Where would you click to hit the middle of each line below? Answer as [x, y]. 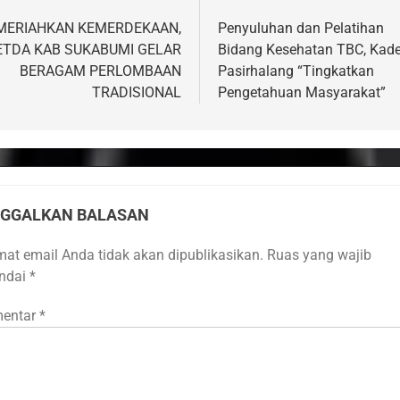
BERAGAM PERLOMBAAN [100, 71]
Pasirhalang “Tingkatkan [296, 71]
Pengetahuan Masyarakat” [302, 93]
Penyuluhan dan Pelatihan [301, 29]
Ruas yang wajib [319, 255]
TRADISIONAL [137, 93]
